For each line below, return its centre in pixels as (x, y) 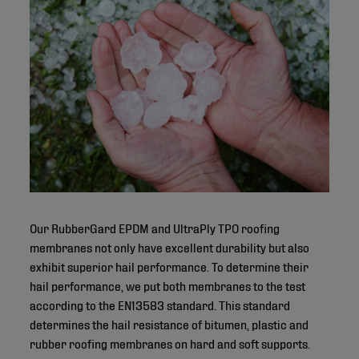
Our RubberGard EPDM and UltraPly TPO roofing (155, 227)
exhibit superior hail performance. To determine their (169, 265)
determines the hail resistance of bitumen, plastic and (169, 323)
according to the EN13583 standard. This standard (160, 304)
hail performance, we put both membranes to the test (168, 284)
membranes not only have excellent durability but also (170, 246)
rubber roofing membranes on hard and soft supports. (170, 342)
